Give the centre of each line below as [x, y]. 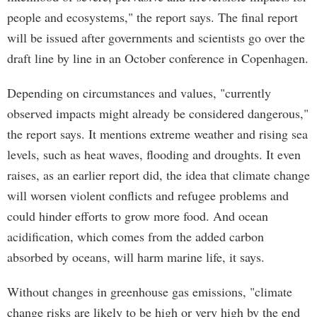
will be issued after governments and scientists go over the [156, 38]
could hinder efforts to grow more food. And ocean [138, 216]
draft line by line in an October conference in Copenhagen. [158, 58]
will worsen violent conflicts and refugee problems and [148, 195]
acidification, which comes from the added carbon [136, 236]
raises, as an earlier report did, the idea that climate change [158, 175]
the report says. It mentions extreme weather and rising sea [157, 134]
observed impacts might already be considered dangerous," [158, 113]
